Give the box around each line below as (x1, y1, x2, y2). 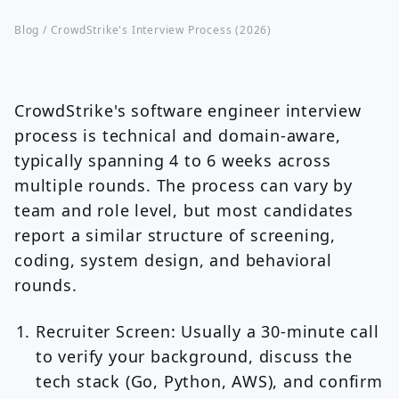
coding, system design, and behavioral (14, 249, 332, 271)
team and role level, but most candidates (14, 199, 354, 221)
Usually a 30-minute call (175, 321, 379, 342)
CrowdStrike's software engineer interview (14, 100, 362, 121)
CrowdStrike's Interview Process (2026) (50, 22, 273, 37)
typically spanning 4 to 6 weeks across (14, 150, 331, 171)
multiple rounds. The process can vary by (14, 175, 353, 196)
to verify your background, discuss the (36, 346, 353, 367)
